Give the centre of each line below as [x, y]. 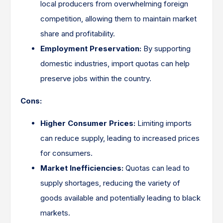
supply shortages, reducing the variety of [110, 183]
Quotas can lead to [157, 168]
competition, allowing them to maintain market [118, 19]
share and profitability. [78, 34]
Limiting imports [164, 123]
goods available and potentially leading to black [120, 198]
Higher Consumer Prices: [88, 123]
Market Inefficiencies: [82, 168]
